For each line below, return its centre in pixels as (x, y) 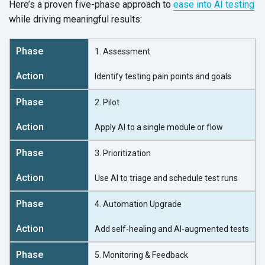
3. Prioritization (123, 153)
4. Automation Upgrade (138, 204)
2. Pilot (107, 102)
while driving (36, 19)
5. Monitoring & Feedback (141, 255)
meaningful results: (103, 19)
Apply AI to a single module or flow (159, 127)
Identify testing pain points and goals (163, 76)
